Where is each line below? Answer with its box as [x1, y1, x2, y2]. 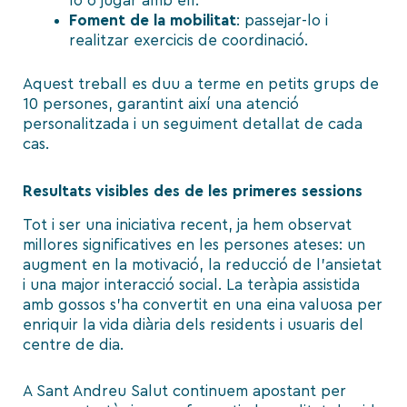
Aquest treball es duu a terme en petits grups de [23, 75, 379, 92]
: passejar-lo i [236, 13, 328, 29]
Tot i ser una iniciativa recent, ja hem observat [23, 216, 352, 233]
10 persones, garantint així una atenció [23, 95, 299, 112]
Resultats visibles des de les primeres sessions [23, 183, 362, 199]
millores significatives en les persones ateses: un [23, 236, 365, 253]
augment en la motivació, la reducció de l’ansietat [23, 256, 382, 273]
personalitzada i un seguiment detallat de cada [23, 115, 362, 132]
